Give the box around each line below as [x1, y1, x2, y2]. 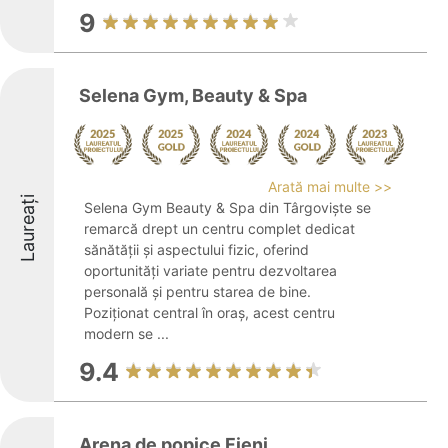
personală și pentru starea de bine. [84, 283, 311, 300]
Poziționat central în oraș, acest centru [84, 304, 335, 321]
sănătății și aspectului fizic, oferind [84, 241, 309, 258]
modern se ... [84, 325, 169, 342]
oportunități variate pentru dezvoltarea [84, 262, 337, 279]
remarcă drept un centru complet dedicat [84, 220, 355, 237]
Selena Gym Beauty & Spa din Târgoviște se [84, 199, 371, 216]
